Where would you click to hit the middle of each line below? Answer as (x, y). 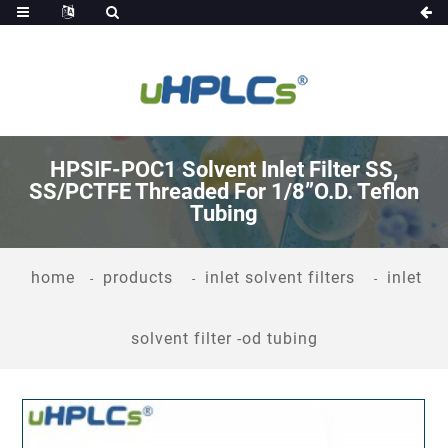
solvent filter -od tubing (224, 338)
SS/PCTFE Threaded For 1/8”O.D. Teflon (224, 191)
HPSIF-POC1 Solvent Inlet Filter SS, (224, 169)
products (138, 277)
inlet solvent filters (280, 277)
